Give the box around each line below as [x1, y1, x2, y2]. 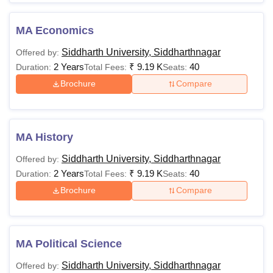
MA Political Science [16, 237, 122, 250]
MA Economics [16, 24, 94, 37]
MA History [16, 130, 73, 143]
